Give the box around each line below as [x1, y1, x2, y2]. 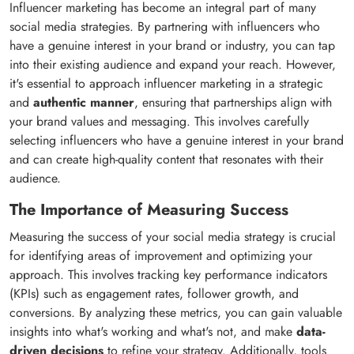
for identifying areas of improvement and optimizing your [9, 247, 312, 265]
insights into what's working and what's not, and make [9, 322, 296, 341]
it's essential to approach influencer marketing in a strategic [9, 74, 323, 92]
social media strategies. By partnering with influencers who [9, 17, 320, 36]
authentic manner [33, 93, 134, 111]
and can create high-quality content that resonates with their [9, 150, 323, 168]
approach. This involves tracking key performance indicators [9, 265, 327, 284]
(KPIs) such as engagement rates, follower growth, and [9, 284, 299, 303]
